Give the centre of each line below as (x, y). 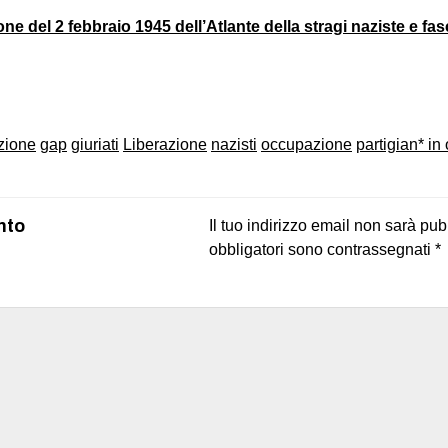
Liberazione (165, 144)
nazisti (234, 144)
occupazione (306, 144)
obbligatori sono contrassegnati (321, 249)
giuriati (95, 144)
